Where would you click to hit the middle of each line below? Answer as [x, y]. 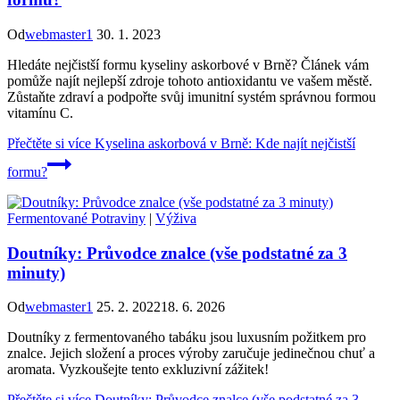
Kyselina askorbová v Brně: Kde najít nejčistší [223, 143]
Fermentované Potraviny [76, 218]
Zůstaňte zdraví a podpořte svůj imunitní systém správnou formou [192, 96]
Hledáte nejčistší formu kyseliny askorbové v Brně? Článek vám [188, 64]
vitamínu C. [40, 112]
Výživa [176, 218]
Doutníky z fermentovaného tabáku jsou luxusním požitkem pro [187, 337]
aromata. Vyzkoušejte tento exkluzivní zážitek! [138, 370]
